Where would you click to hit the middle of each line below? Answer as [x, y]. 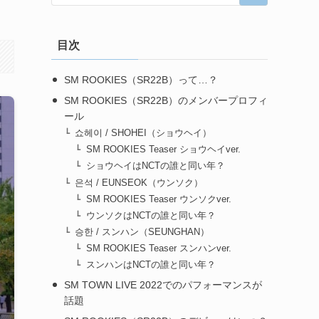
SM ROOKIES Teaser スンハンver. [159, 249]
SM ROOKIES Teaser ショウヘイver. [163, 150]
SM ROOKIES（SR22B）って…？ [141, 80]
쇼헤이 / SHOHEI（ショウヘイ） [143, 134]
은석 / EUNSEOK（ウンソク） [139, 183]
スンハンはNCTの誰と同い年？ [151, 265]
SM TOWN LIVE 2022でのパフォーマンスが [163, 285]
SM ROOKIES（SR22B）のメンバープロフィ [166, 100]
